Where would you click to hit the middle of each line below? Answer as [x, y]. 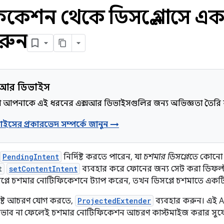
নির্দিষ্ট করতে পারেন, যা [102, 157]
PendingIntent [31, 157]
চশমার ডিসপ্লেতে [171, 157]
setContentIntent [43, 169]
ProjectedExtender [114, 201]
